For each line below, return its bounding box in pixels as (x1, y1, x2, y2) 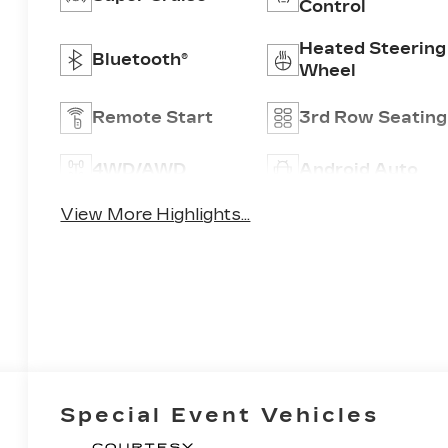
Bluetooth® (92, 50, 189, 70)
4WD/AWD (92, 160, 187, 180)
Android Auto (298, 160, 418, 180)
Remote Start (92, 108, 214, 128)
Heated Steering (298, 39, 446, 59)
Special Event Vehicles (60, 403, 380, 428)
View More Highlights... (60, 205, 251, 225)
